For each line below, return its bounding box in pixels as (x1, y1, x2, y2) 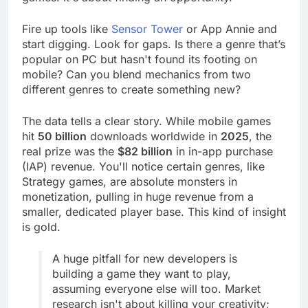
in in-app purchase (173, 157, 273, 171)
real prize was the (22, 157, 118, 171)
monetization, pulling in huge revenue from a (22, 202, 254, 217)
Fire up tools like (22, 34, 111, 49)
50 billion (38, 142, 87, 156)
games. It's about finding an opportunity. (22, 3, 232, 17)
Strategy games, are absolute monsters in (22, 187, 237, 201)
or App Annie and (183, 34, 277, 49)
